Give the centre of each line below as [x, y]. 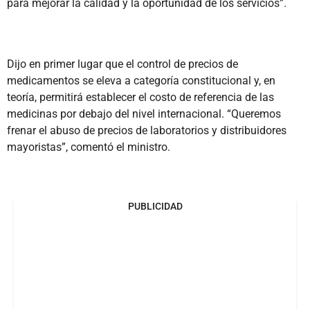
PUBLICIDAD [155, 206]
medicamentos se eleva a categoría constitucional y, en [141, 80]
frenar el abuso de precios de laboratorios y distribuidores [147, 130]
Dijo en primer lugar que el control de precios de [122, 64]
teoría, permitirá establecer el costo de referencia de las [140, 97]
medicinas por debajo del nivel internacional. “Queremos [144, 113]
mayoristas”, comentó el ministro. [89, 147]
